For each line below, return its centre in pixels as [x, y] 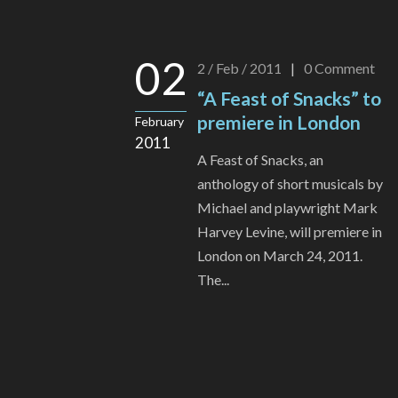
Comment [345, 68]
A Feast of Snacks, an [260, 160]
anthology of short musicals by [290, 184]
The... [213, 280]
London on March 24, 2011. [280, 256]
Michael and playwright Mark [287, 208]
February [159, 122]
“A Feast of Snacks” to [289, 99]
